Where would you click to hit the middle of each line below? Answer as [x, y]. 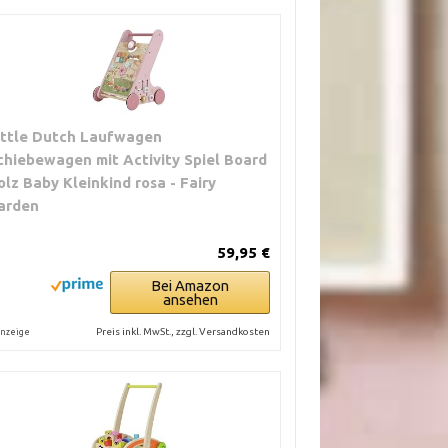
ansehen [190, 300]
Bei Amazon [190, 286]
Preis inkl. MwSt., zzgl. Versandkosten [183, 332]
